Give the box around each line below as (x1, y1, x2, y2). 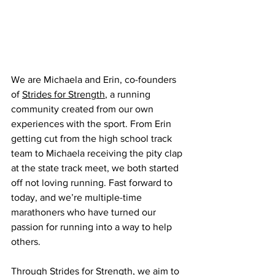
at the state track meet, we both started (11, 162, 181, 173)
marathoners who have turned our (11, 206, 158, 217)
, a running (105, 88, 153, 99)
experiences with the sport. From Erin (11, 118, 174, 129)
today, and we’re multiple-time (11, 192, 144, 203)
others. (11, 236, 41, 247)
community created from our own (11, 103, 156, 114)
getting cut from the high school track (11, 133, 174, 144)
